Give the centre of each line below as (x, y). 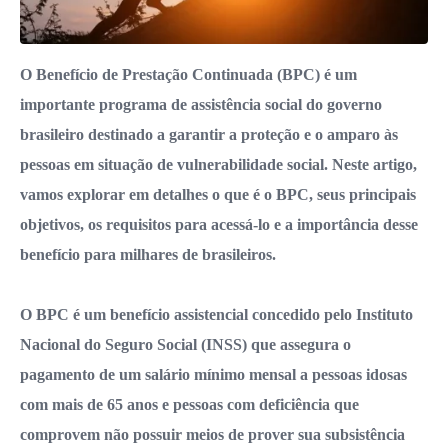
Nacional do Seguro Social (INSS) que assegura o (185, 344)
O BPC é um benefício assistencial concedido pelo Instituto (216, 314)
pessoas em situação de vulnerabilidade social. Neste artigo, (218, 164)
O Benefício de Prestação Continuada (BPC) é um (188, 74)
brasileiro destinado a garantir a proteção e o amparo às (209, 134)
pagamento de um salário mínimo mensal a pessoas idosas (213, 374)
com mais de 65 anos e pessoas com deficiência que (189, 404)
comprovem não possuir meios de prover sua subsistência (212, 434)
